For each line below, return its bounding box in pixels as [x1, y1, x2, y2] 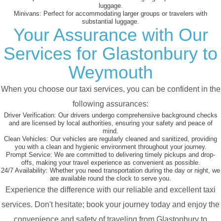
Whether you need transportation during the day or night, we [48, 167, 220, 175]
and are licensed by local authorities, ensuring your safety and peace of [8, 119, 213, 127]
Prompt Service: [6, 151, 52, 159]
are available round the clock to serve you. [50, 175, 171, 183]
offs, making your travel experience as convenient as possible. [21, 159, 200, 167]
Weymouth [68, 62, 153, 83]
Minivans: [14, 10, 41, 18]
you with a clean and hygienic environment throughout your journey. [14, 143, 207, 151]
